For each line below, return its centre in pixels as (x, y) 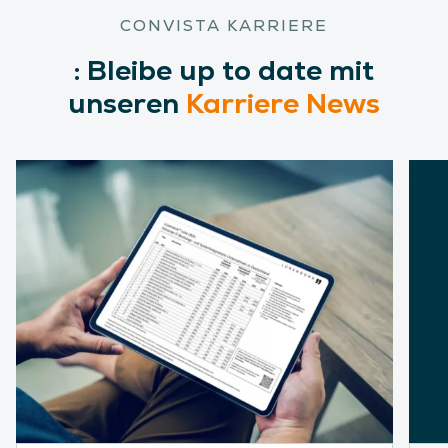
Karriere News (283, 103)
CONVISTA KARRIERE (224, 25)
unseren (127, 103)
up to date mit (273, 70)
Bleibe (129, 70)
